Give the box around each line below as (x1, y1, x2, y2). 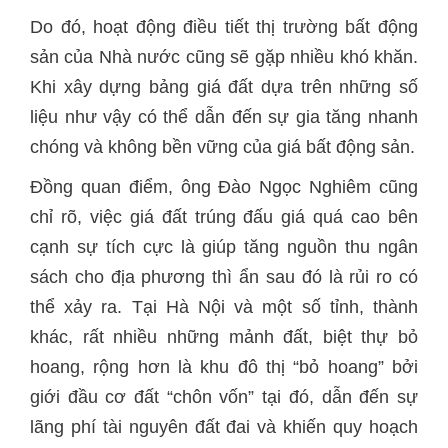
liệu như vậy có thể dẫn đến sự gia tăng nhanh (30, 107, 418, 127)
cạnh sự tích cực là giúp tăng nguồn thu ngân (30, 237, 418, 257)
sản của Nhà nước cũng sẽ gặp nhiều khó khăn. (30, 47, 418, 67)
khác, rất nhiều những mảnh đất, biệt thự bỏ (30, 327, 418, 347)
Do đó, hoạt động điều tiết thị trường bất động (30, 17, 418, 37)
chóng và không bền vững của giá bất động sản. (30, 137, 415, 157)
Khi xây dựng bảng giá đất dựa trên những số (30, 77, 418, 97)
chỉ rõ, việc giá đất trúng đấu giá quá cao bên (30, 207, 418, 227)
